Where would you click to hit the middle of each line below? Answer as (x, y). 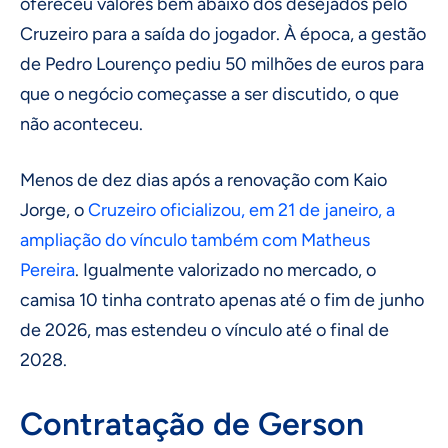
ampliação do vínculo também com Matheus (195, 240)
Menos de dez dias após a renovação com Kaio (203, 180)
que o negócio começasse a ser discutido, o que (209, 94)
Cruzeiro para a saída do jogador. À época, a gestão (223, 34)
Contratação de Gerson (192, 424)
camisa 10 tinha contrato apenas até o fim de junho (222, 300)
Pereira (47, 270)
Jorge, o (54, 210)
